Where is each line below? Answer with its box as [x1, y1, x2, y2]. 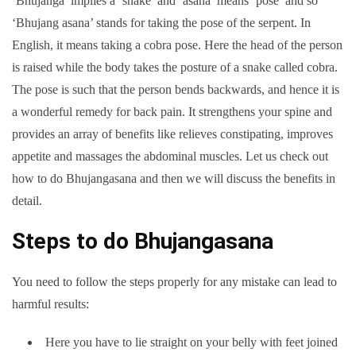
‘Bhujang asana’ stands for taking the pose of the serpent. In [12, 16, 311, 30]
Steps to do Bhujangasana [12, 228, 279, 255]
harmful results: [12, 297, 89, 311]
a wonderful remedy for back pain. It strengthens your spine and [12, 105, 332, 119]
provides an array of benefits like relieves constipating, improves [12, 127, 333, 141]
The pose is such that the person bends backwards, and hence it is [12, 83, 339, 97]
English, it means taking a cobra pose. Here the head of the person [12, 38, 342, 52]
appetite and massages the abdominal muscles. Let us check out [12, 149, 328, 164]
